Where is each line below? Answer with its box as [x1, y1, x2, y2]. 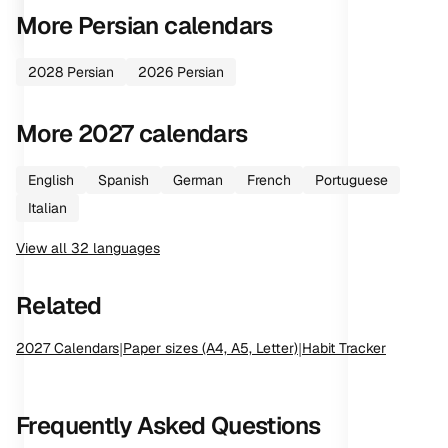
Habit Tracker [302, 339, 386, 357]
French [247, 171, 291, 189]
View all [16, 239, 71, 257]
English [28, 171, 74, 189]
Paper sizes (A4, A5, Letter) [123, 339, 298, 357]
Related [16, 290, 102, 321]
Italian [28, 199, 67, 217]
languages [89, 239, 160, 257]
